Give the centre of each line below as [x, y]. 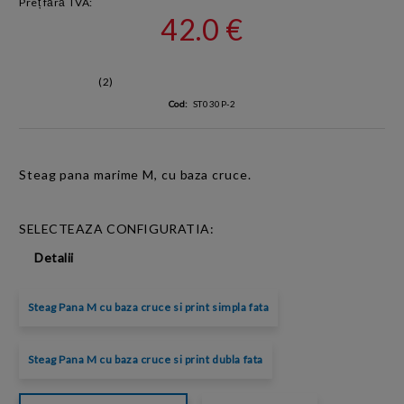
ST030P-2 [214, 104]
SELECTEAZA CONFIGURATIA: [117, 229]
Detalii [54, 257]
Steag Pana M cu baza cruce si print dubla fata [146, 359]
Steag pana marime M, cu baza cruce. [135, 174]
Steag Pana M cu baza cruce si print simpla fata [149, 307]
